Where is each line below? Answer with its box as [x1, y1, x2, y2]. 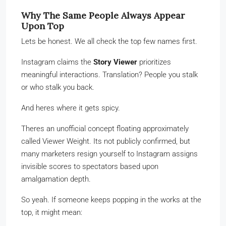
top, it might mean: [21, 207, 82, 217]
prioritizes [137, 57, 171, 67]
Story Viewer [93, 57, 137, 67]
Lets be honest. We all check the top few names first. [21, 36, 197, 46]
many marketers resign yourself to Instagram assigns [21, 149, 198, 158]
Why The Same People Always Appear [21, 9, 185, 21]
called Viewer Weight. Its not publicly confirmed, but [21, 136, 190, 146]
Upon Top [21, 20, 64, 32]
